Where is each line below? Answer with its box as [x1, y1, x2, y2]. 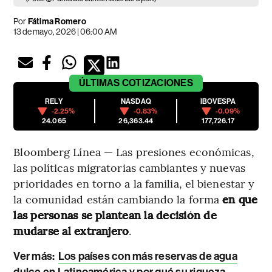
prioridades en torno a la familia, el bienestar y [13, 175, 255, 191]
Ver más [13, 250, 53, 263]
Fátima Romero [27, 16, 86, 27]
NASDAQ [120, 97, 152, 106]
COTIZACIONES [121, 77, 193, 89]
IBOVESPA [200, 97, 236, 106]
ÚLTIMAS [79, 77, 120, 89]
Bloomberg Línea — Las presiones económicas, [13, 144, 254, 160]
